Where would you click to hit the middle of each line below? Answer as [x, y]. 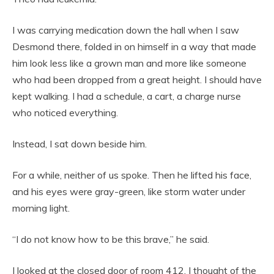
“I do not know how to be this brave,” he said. [111, 239]
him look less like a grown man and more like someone [129, 63]
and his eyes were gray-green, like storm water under [129, 192]
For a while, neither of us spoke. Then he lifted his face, [132, 175]
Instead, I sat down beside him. [80, 144]
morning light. [41, 208]
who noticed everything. [65, 113]
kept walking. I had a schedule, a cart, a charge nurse [127, 96]
